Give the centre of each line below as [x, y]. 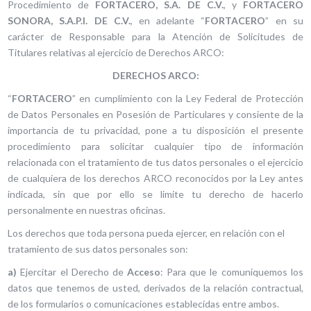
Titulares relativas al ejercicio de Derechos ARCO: [116, 52]
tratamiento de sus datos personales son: [98, 249]
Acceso [144, 272]
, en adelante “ [168, 20]
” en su [284, 20]
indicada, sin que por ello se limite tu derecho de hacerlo [155, 194]
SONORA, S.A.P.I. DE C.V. [69, 20]
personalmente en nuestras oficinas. [87, 210]
